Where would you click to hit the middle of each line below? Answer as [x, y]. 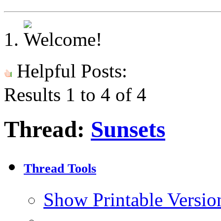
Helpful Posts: [70, 71]
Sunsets [128, 129]
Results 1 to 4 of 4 [75, 94]
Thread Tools [60, 169]
